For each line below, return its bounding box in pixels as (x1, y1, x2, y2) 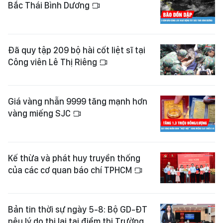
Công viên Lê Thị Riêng (8, 56, 99, 67)
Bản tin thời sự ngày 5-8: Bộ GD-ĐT (8, 204, 147, 215)
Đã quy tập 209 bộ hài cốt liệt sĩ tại (8, 44, 145, 55)
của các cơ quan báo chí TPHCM (8, 165, 134, 176)
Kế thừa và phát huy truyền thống (8, 153, 140, 164)
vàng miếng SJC (8, 108, 73, 118)
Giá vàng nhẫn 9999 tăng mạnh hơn (8, 96, 147, 107)
